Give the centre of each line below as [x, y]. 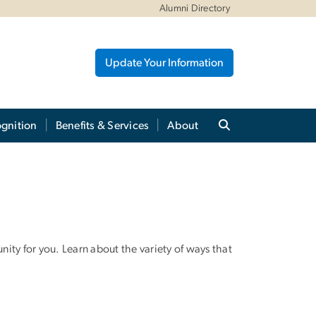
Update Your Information [164, 62]
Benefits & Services [102, 125]
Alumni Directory [195, 8]
